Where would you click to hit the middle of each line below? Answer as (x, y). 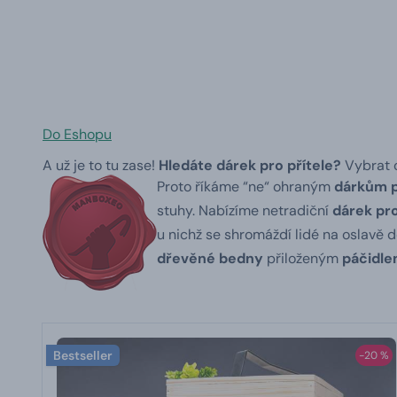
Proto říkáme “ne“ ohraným (245, 187)
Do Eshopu (77, 134)
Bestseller (83, 355)
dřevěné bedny (210, 258)
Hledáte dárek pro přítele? (250, 165)
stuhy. (178, 210)
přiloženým (303, 258)
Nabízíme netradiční (265, 210)
